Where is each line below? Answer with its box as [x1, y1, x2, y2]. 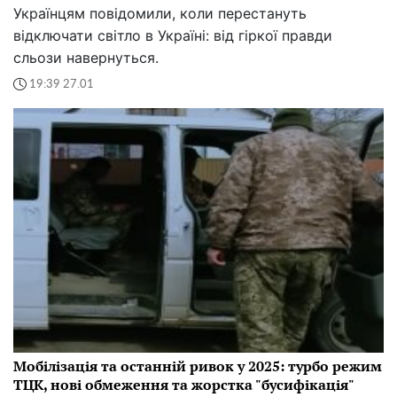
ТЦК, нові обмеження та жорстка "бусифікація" [13, 375, 354, 395]
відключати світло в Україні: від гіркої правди [13, 27, 332, 45]
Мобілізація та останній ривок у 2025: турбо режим [13, 356, 382, 377]
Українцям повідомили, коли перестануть [13, 4, 307, 23]
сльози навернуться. [13, 49, 159, 67]
